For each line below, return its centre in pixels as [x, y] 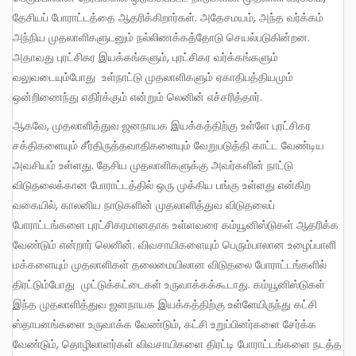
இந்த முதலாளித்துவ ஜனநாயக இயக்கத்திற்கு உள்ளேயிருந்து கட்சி [165, 305]
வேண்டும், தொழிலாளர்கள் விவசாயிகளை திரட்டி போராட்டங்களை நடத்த [177, 344]
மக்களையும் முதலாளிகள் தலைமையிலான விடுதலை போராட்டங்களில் [170, 265]
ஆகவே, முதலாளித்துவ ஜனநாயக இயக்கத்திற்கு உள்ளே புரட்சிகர [19, 126]
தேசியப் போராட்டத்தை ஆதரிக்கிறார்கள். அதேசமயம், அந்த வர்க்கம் [168, 18]
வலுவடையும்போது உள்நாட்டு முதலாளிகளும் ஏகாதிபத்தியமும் [153, 77]
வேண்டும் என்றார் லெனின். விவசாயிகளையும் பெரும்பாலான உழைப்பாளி [174, 245]
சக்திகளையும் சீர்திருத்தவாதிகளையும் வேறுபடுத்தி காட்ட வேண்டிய [168, 146]
